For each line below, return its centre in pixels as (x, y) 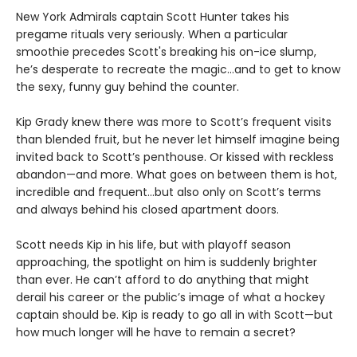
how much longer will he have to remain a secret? (156, 333)
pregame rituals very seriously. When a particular (152, 35)
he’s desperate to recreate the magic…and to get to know (178, 70)
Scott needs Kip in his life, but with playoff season (153, 245)
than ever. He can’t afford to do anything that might (163, 280)
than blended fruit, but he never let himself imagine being (178, 140)
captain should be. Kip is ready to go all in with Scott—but (175, 315)
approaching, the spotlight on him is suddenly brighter (167, 263)
